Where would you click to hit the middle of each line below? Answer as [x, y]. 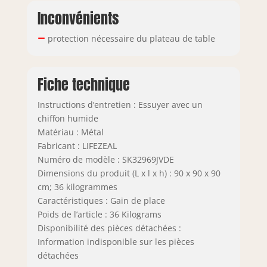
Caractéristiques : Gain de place [101, 200]
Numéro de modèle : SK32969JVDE [105, 159]
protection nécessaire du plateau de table [130, 38]
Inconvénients [78, 18]
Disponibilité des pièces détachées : [109, 228]
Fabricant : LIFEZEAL [77, 145]
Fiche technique [83, 84]
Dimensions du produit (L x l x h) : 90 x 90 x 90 [129, 173]
